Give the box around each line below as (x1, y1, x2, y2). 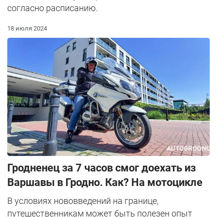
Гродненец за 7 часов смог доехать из (7, 161, 196, 174)
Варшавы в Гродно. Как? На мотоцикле (7, 176, 202, 188)
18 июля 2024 (7, 24, 47, 32)
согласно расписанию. (7, 2, 98, 13)
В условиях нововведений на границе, (7, 195, 158, 206)
